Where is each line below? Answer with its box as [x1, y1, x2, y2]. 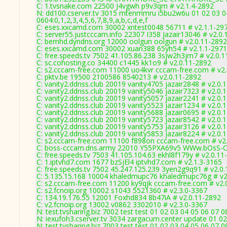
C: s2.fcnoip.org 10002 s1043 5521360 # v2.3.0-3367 [36, 185, 207, 195]
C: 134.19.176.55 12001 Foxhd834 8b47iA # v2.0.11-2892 [36, 193, 221, 202]
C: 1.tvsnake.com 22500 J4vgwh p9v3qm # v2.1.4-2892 [36, 1, 214, 11]
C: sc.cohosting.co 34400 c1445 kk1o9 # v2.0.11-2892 [36, 58, 211, 67]
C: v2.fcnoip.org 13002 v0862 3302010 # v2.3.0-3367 [36, 200, 207, 209]
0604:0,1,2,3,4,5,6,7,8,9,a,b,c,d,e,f [36, 15, 147, 25]
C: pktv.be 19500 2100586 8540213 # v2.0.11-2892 [36, 72, 201, 82]
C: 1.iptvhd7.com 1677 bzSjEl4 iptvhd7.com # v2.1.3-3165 [36, 157, 222, 167]
